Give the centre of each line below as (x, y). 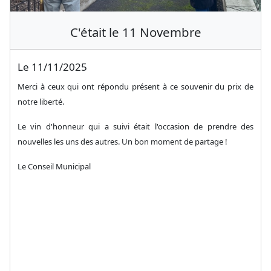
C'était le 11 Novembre (135, 32)
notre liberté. (41, 101)
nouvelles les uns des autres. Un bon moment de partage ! (122, 141)
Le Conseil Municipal (55, 166)
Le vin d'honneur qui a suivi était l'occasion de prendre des (135, 126)
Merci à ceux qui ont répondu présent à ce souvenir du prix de (135, 86)
